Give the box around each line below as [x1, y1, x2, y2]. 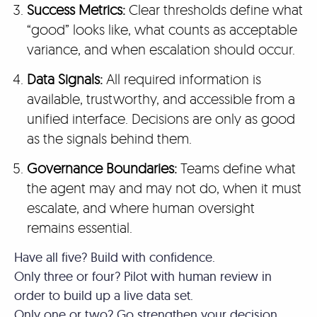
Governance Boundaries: [26, 159, 177, 177]
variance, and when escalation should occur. [26, 40, 299, 58]
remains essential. [26, 219, 136, 236]
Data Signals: [26, 70, 103, 88]
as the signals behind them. [26, 129, 195, 147]
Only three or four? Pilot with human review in [14, 268, 272, 284]
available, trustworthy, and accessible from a [26, 90, 295, 108]
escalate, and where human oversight [26, 199, 255, 217]
